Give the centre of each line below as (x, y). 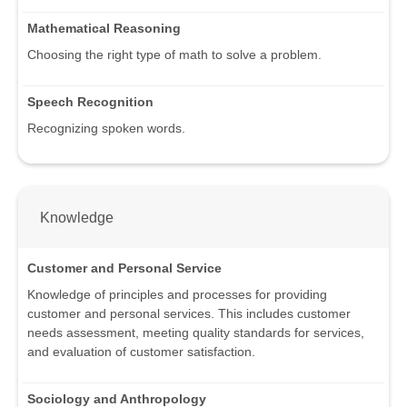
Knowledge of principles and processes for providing (177, 294)
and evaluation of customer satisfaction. (141, 351)
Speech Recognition (90, 102)
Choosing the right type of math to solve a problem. (174, 55)
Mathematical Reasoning (104, 29)
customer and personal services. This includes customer (189, 313)
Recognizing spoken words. (106, 129)
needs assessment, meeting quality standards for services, (196, 332)
